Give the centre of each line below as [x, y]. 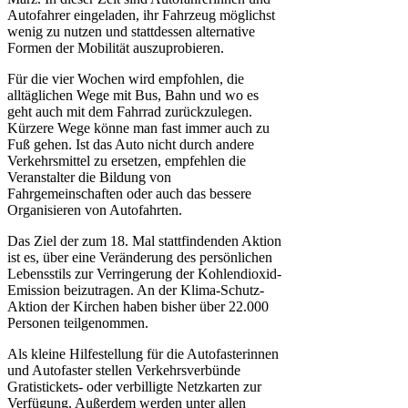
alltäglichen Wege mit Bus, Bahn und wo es [133, 96]
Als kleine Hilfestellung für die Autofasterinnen [143, 354]
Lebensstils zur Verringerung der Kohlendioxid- [144, 274]
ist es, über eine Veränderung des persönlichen [140, 258]
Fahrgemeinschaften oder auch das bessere [129, 194]
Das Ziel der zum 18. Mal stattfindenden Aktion [144, 241]
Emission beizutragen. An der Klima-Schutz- [136, 291]
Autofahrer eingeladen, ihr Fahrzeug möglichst [141, 15]
